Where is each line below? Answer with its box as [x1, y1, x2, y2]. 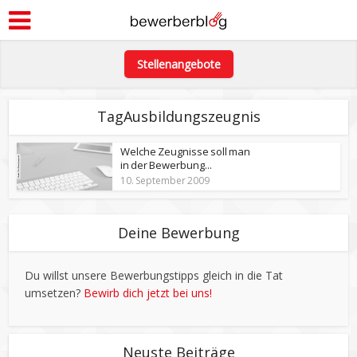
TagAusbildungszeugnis [96, 107, 261, 126]
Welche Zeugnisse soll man [120, 144, 251, 159]
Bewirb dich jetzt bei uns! [84, 285, 213, 300]
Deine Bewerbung [117, 223, 240, 242]
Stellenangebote [136, 57, 221, 72]
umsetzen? [25, 285, 84, 300]
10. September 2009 [120, 174, 210, 187]
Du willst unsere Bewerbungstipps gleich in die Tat [25, 268, 284, 283]
